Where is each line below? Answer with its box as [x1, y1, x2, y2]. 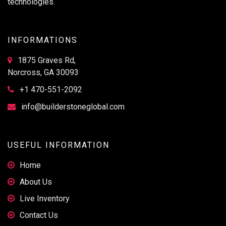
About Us [20, 177, 52, 187]
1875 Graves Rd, [16, 55, 76, 65]
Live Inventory [20, 193, 70, 203]
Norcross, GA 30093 [8, 67, 79, 77]
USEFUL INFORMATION [8, 140, 109, 150]
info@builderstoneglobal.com [21, 101, 125, 111]
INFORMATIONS [8, 35, 78, 45]
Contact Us [20, 210, 58, 220]
